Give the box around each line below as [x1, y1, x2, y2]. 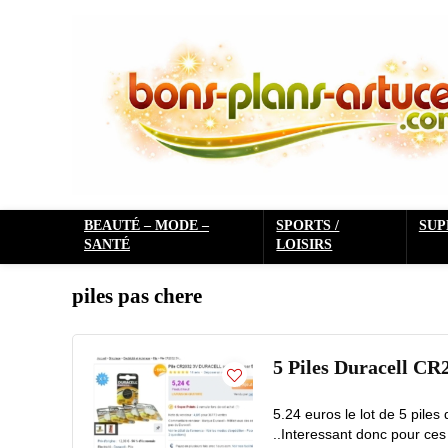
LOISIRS [276, 236, 333, 252]
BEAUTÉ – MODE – [84, 217, 209, 233]
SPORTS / [276, 217, 340, 233]
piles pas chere [72, 283, 202, 308]
